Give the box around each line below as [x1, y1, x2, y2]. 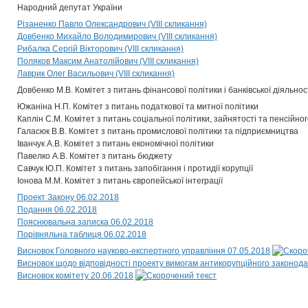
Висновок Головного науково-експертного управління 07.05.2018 [17, 246, 270, 256]
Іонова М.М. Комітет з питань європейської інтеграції [17, 176, 223, 186]
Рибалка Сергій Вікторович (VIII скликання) [17, 44, 184, 54]
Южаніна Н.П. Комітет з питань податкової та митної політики [17, 102, 258, 111]
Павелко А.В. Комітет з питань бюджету [17, 151, 172, 161]
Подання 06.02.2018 [17, 205, 97, 214]
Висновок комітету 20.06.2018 [17, 271, 133, 280]
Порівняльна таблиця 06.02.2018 [17, 230, 146, 239]
